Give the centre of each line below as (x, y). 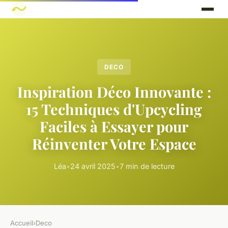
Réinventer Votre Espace (114, 144)
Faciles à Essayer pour (114, 126)
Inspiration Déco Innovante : (114, 92)
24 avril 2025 (93, 166)
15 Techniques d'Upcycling (114, 109)
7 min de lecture (147, 166)
